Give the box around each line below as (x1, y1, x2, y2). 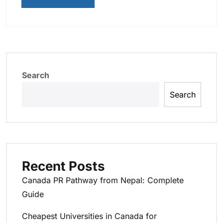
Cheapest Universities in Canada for (22, 211, 157, 222)
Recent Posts (22, 158, 105, 174)
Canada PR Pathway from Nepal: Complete (22, 175, 184, 186)
